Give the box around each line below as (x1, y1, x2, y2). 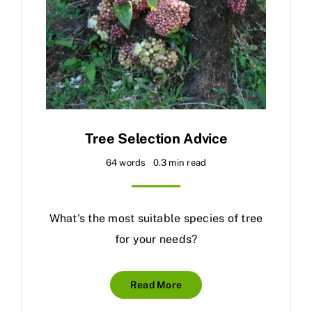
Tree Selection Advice (84, 130, 228, 148)
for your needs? (114, 233, 198, 247)
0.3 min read (153, 157, 207, 169)
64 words (105, 157, 146, 169)
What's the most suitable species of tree (49, 212, 263, 226)
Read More (130, 279, 182, 291)
